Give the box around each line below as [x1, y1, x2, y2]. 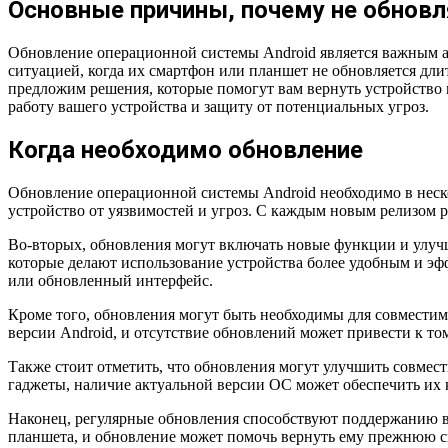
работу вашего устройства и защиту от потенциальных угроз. [8, 98, 429, 116]
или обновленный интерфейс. [8, 271, 213, 289]
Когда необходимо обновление [8, 136, 363, 165]
